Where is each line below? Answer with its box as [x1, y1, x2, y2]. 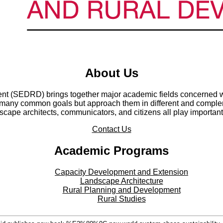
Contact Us [92, 125, 131, 134]
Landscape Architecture [80, 176, 163, 185]
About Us [85, 66, 138, 80]
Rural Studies [97, 194, 146, 203]
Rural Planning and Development [62, 185, 181, 194]
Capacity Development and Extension [55, 167, 188, 176]
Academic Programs [54, 144, 169, 158]
